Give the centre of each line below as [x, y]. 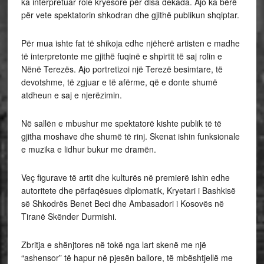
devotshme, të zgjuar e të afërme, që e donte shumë [119, 82]
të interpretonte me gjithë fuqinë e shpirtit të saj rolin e [121, 56]
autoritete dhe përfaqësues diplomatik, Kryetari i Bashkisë [128, 190]
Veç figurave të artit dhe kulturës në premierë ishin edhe [125, 177]
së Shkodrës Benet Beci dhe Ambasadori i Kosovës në [122, 203]
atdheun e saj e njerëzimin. [71, 95]
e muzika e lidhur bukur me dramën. [88, 149]
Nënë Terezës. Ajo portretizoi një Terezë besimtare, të [122, 69]
